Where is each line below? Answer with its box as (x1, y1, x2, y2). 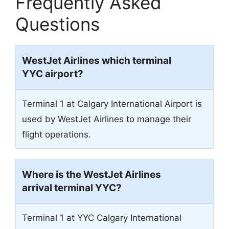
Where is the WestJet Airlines (22, 168, 161, 180)
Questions (15, 13, 100, 35)
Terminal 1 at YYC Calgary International (22, 212, 181, 223)
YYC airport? (22, 67, 83, 80)
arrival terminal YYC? (22, 181, 122, 194)
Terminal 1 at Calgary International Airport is (22, 98, 202, 109)
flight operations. (22, 129, 91, 140)
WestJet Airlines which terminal (22, 54, 171, 66)
